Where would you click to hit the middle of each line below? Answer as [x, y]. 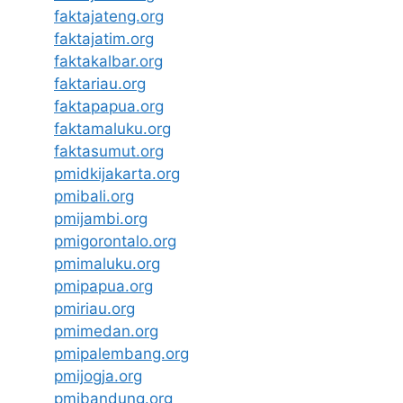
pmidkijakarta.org [117, 174]
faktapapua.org [109, 106]
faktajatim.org [104, 39]
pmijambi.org [101, 219]
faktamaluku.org [112, 129]
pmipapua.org [103, 286]
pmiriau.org [94, 309]
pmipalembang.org [121, 354]
